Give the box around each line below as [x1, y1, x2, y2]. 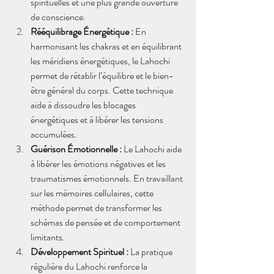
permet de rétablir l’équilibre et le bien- [31, 68, 174, 83]
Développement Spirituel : [31, 245, 128, 259]
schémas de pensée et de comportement [31, 215, 182, 229]
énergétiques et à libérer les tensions [31, 113, 165, 127]
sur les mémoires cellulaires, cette [31, 186, 155, 200]
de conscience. [31, 10, 86, 24]
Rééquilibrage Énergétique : [31, 24, 133, 39]
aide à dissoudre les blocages [31, 98, 138, 112]
